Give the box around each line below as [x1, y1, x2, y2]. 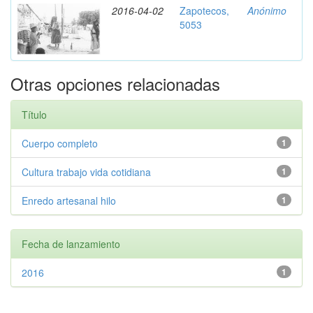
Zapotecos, [180, 3, 229, 17]
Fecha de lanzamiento [22, 237, 120, 251]
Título [22, 108, 47, 122]
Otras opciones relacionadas [10, 71, 220, 96]
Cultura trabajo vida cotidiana [22, 165, 151, 179]
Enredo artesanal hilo [22, 194, 116, 208]
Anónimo [247, 3, 286, 17]
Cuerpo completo [22, 136, 98, 150]
